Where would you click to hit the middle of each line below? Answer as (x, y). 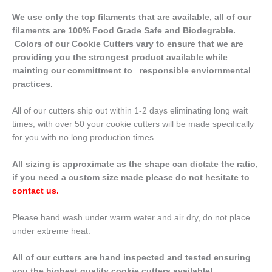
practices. (32, 84)
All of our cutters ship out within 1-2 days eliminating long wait (130, 111)
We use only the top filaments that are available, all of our (132, 18)
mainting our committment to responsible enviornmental (131, 71)
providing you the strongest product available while (120, 58)
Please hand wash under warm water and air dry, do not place (131, 218)
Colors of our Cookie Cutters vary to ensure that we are (128, 44)
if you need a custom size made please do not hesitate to (131, 178)
